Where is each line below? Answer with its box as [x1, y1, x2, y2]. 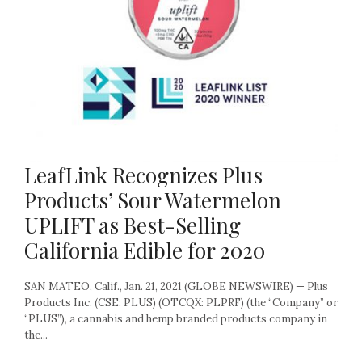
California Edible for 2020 [24, 236, 265, 265]
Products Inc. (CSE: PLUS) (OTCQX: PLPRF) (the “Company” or [24, 296, 338, 310]
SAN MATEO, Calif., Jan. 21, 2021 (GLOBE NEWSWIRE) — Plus [24, 280, 328, 294]
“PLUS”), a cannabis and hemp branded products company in [24, 312, 327, 326]
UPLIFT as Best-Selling [24, 211, 241, 240]
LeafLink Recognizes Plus [24, 161, 263, 190]
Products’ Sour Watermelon [24, 186, 281, 215]
